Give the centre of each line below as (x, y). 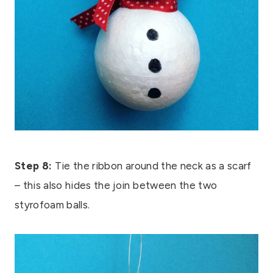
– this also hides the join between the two (116, 186)
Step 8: (34, 166)
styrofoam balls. (52, 205)
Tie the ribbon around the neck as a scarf (152, 166)
